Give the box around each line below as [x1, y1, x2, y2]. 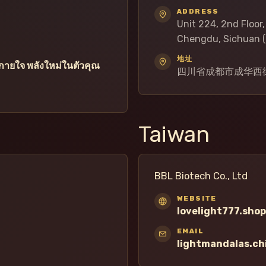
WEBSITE [177, 194, 217, 203]
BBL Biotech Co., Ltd [154, 170, 248, 182]
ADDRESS [177, 7, 219, 16]
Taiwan [138, 121, 210, 148]
